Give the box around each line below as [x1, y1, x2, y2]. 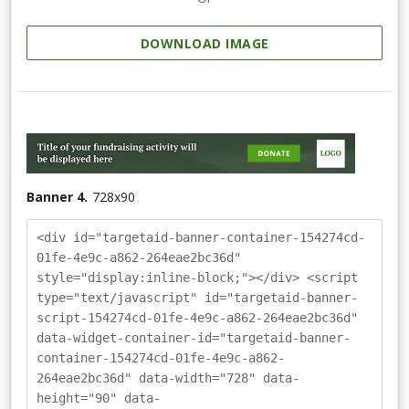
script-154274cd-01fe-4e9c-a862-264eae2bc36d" [37, 310, 358, 326]
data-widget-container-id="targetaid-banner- [37, 330, 351, 346]
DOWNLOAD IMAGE [140, 35, 269, 53]
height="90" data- [37, 391, 161, 406]
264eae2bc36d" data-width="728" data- [37, 371, 299, 386]
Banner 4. [26, 188, 88, 206]
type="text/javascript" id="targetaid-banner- [37, 290, 358, 306]
